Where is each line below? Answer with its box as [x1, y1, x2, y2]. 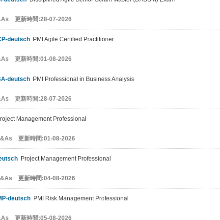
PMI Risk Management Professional [30, 195, 129, 202]
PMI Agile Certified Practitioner [30, 36, 114, 43]
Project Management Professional [18, 155, 111, 162]
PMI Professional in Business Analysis [30, 76, 134, 82]
